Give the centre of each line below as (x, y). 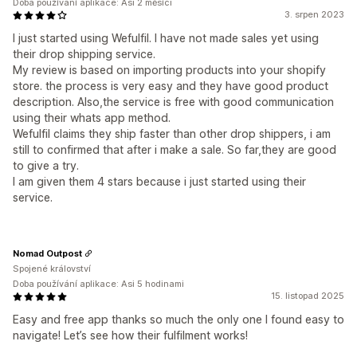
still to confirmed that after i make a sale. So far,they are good (175, 150)
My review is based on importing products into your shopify (169, 70)
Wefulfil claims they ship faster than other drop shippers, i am (172, 134)
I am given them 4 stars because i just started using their (159, 182)
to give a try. (46, 166)
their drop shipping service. (84, 54)
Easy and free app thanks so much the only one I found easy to (178, 320)
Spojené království (52, 269)
